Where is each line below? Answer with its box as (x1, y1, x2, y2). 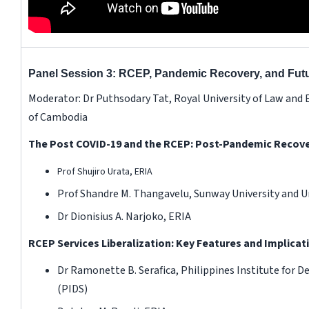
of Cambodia (28, 109, 88, 125)
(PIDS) (57, 281, 88, 297)
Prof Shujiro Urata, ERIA (57, 164, 152, 179)
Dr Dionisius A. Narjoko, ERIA (57, 208, 191, 224)
